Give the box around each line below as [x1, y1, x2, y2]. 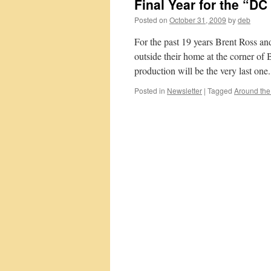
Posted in [134, 85, 165, 96]
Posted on [134, 15, 168, 25]
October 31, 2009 [169, 15, 226, 25]
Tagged [207, 85, 232, 96]
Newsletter [167, 85, 202, 96]
